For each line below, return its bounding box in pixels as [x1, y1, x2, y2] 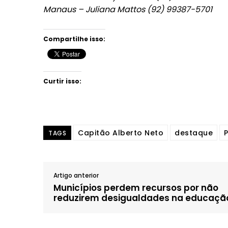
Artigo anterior [53, 171, 99, 180]
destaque [175, 128, 213, 138]
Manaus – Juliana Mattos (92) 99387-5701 [43, 4, 212, 15]
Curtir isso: [43, 77, 81, 85]
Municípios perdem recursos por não [53, 182, 218, 194]
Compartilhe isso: [43, 35, 105, 43]
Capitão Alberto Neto [78, 128, 163, 138]
